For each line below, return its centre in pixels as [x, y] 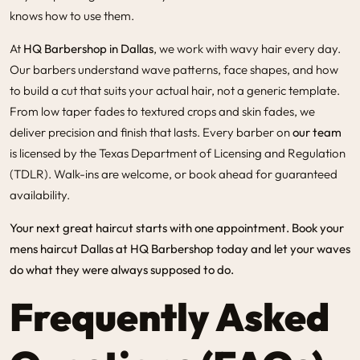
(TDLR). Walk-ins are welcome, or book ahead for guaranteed [174, 174]
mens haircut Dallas [61, 248]
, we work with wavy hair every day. [247, 48]
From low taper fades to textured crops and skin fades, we [162, 111]
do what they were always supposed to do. [122, 269]
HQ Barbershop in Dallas [88, 48]
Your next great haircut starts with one [113, 227]
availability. [40, 194]
